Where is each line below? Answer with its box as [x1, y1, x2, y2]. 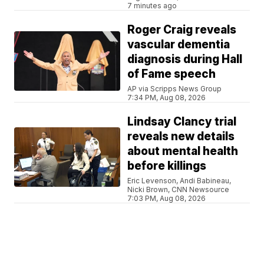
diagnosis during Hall [127, 52, 243, 66]
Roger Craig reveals [127, 22, 237, 37]
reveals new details [127, 129, 235, 143]
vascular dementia [127, 37, 230, 51]
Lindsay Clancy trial [127, 114, 237, 128]
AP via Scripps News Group [127, 84, 222, 93]
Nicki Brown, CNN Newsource [127, 184, 230, 194]
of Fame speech [127, 67, 216, 81]
